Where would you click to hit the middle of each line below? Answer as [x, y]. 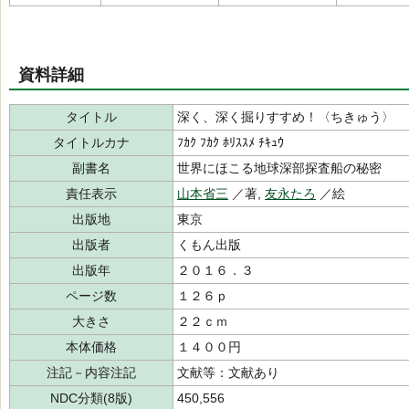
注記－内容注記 [91, 372]
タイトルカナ [91, 142]
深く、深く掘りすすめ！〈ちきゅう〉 [286, 117]
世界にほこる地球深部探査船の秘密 [279, 168]
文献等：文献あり [228, 372]
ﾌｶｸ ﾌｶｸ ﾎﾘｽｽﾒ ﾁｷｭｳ [231, 142]
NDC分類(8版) [91, 398]
